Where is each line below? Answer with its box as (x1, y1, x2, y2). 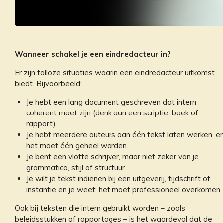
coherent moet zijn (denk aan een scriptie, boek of (26, 108, 198, 117)
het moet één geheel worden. (26, 140, 128, 150)
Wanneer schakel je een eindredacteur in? (15, 49, 171, 59)
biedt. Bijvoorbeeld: (15, 78, 82, 88)
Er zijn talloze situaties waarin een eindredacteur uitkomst (15, 67, 215, 77)
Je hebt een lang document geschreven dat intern (26, 97, 196, 107)
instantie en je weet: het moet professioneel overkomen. (26, 184, 222, 194)
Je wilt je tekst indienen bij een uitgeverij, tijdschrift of (26, 173, 210, 183)
